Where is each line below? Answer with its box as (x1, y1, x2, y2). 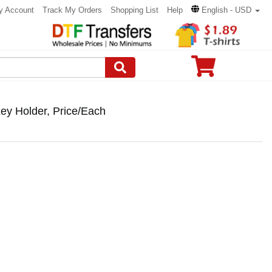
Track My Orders (42, 5, 102, 15)
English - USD (202, 5, 251, 15)
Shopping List (110, 5, 158, 15)
